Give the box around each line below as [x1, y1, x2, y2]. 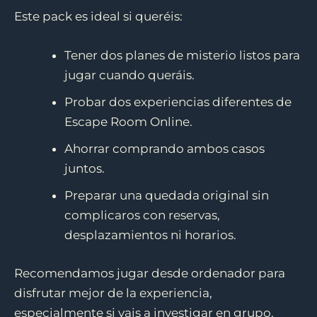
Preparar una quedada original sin [64, 188, 269, 203]
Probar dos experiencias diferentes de [64, 95, 292, 110]
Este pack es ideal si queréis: [14, 9, 183, 24]
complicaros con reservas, [64, 208, 220, 223]
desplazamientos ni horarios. [64, 228, 236, 243]
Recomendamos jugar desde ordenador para [14, 265, 285, 280]
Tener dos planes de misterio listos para [64, 48, 300, 63]
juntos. [64, 161, 105, 176]
